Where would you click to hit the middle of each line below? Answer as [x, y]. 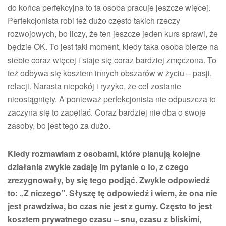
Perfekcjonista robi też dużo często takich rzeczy [94, 20]
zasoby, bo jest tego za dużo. [59, 125]
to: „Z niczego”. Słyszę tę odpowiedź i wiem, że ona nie [112, 193]
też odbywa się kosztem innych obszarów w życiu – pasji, [110, 73]
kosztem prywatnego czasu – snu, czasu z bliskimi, [104, 219]
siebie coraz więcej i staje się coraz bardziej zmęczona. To [112, 60]
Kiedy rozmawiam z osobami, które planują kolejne [104, 154]
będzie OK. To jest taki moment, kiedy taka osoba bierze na [113, 47]
